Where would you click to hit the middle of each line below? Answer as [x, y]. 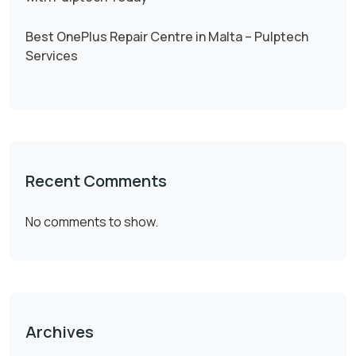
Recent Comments [96, 181]
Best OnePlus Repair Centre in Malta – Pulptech [167, 37]
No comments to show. [92, 222]
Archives [60, 332]
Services [52, 56]
